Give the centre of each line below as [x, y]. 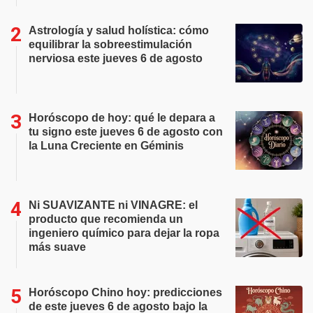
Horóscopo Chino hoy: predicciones [125, 292]
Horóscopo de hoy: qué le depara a [122, 118]
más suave [57, 247]
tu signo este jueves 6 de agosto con [126, 132]
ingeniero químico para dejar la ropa [124, 233]
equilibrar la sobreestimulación [110, 44]
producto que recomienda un [106, 219]
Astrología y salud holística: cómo [119, 30]
